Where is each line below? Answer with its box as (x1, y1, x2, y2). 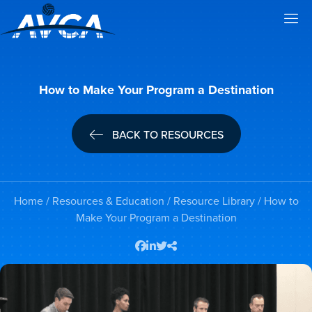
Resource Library (173, 193, 255, 210)
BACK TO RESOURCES (111, 127, 224, 143)
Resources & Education (52, 193, 164, 210)
